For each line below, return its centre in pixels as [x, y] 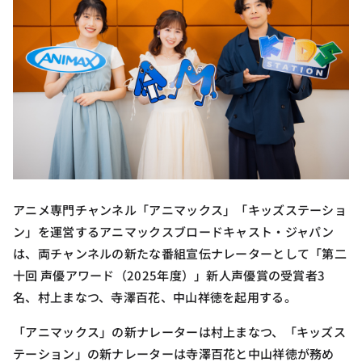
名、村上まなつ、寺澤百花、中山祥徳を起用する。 [155, 297]
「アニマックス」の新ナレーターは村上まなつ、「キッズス [180, 332]
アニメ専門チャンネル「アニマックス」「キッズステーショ [180, 210]
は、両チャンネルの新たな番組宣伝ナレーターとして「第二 [180, 254]
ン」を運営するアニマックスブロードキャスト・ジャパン [174, 232]
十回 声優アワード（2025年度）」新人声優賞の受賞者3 [169, 276]
